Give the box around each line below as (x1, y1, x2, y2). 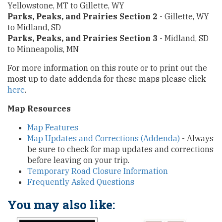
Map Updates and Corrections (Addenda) (27, 133, 180, 144)
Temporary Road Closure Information (27, 166, 168, 176)
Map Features (27, 122, 78, 133)
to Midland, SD (7, 22, 61, 33)
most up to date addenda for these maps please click (7, 74, 206, 84)
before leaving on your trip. (27, 155, 129, 166)
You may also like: (7, 197, 115, 213)
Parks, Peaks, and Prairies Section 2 (7, 11, 158, 22)
